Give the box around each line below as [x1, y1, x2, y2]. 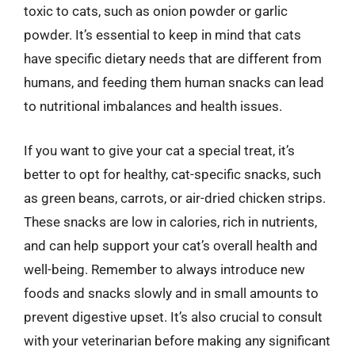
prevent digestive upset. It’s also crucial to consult [24, 308, 323, 325]
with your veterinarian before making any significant [24, 332, 330, 349]
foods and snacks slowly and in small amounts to [24, 284, 319, 301]
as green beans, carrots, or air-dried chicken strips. [24, 189, 326, 206]
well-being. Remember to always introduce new [24, 261, 305, 277]
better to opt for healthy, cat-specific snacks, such [24, 166, 321, 182]
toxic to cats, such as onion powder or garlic [24, 3, 288, 19]
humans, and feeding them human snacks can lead [24, 74, 324, 90]
